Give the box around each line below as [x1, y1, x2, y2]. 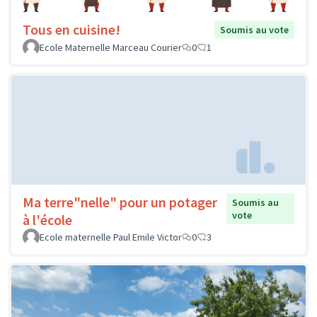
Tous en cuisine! [23, 21, 120, 39]
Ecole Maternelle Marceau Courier [40, 41, 182, 54]
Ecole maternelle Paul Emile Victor [40, 230, 182, 243]
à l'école [23, 210, 72, 229]
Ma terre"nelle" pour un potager [23, 192, 217, 211]
